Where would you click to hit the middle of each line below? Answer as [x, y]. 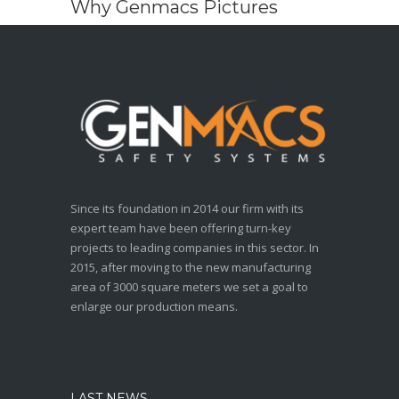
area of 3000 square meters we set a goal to [189, 286]
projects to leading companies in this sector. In [195, 247]
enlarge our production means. [154, 306]
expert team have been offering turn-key [181, 228]
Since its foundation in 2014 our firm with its [187, 208]
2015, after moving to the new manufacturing [191, 267]
